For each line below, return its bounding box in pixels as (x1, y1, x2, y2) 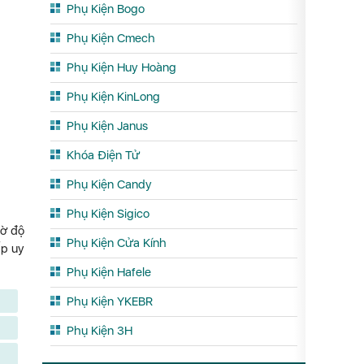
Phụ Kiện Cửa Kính (67, 236, 167, 250)
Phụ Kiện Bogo (67, 2, 145, 16)
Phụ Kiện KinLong (67, 89, 160, 104)
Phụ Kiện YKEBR (67, 294, 153, 309)
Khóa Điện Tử (67, 148, 140, 162)
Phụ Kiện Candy (67, 177, 152, 192)
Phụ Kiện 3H (67, 323, 132, 338)
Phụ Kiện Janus (67, 119, 148, 133)
